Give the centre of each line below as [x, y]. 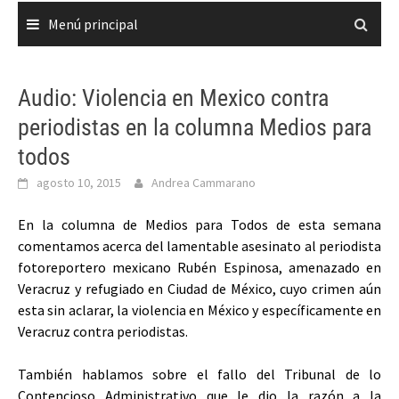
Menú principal [93, 24]
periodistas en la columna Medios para [195, 127]
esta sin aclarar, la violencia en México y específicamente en [199, 310]
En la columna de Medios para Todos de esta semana [199, 224]
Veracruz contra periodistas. [103, 331]
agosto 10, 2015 [79, 183]
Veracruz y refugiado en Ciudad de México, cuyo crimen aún [199, 289]
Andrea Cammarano [204, 183]
